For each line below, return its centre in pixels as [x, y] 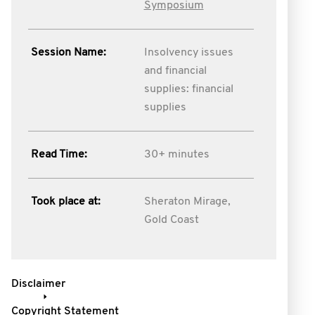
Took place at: [66, 202]
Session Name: [69, 53]
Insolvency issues [188, 53]
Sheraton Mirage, [187, 202]
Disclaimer [38, 284]
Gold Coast [171, 220]
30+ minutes [176, 155]
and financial [175, 71]
